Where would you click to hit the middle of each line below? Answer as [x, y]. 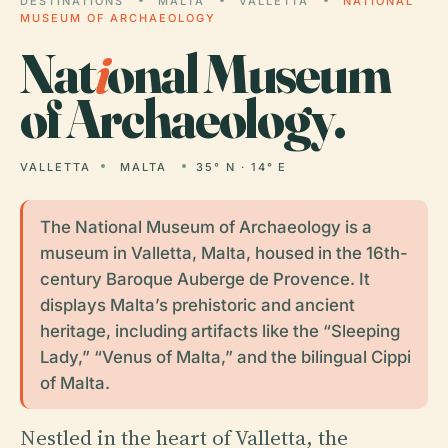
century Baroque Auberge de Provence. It [204, 278]
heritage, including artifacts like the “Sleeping [219, 330]
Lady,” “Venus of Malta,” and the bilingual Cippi [225, 356]
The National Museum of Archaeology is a [205, 226]
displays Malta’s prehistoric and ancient [197, 304]
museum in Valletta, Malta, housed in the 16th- [223, 252]
